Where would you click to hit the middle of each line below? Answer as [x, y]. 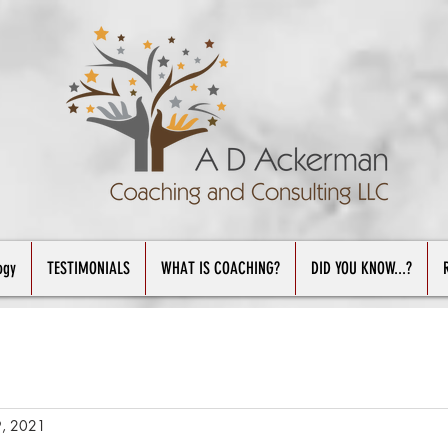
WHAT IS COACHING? [220, 268]
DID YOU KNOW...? [361, 268]
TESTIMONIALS [88, 268]
